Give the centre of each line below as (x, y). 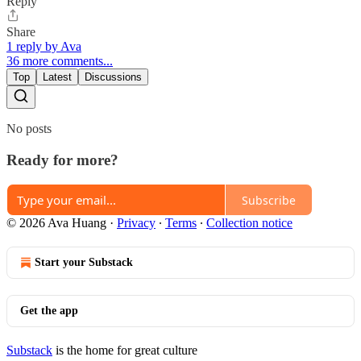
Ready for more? (62, 160)
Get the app (49, 311)
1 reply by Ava (44, 46)
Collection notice (249, 223)
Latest (57, 77)
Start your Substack (84, 263)
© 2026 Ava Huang (56, 223)
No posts (29, 129)
